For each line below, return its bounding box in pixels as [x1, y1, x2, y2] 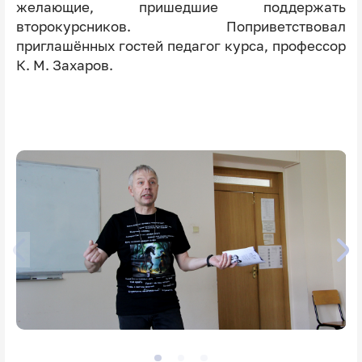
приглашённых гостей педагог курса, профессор [15, 37, 347, 54]
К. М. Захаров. [15, 57, 116, 74]
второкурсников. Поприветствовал [15, 18, 347, 35]
